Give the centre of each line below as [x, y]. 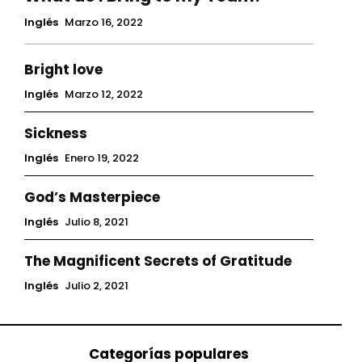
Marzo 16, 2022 [104, 23]
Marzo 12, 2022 [104, 95]
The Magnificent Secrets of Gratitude [158, 261]
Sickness [56, 134]
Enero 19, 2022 [102, 158]
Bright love [63, 70]
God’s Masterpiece [92, 198]
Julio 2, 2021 [97, 286]
